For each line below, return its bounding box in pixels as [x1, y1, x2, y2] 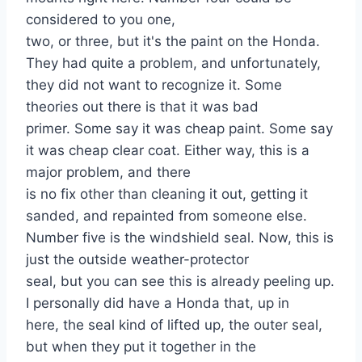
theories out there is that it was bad [26, 98, 259, 115]
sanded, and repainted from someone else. [26, 207, 307, 224]
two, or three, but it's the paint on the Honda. [26, 32, 320, 49]
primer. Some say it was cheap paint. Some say [26, 120, 333, 137]
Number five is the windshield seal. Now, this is [26, 229, 334, 246]
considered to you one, [26, 11, 175, 27]
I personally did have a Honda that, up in [26, 294, 289, 311]
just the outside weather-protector [26, 250, 249, 267]
